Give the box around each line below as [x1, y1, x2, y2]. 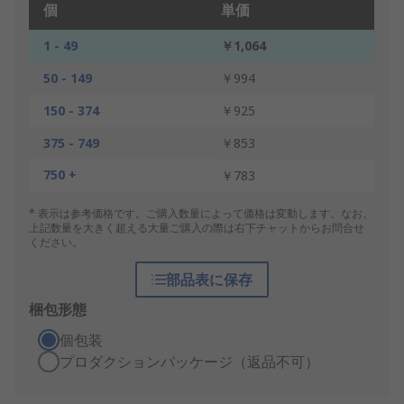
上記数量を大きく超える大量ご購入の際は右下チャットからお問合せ [29, 220, 364, 236]
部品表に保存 [165, 270, 252, 290]
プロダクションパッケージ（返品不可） [60, 352, 319, 372]
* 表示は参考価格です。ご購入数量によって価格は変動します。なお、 [29, 206, 373, 222]
